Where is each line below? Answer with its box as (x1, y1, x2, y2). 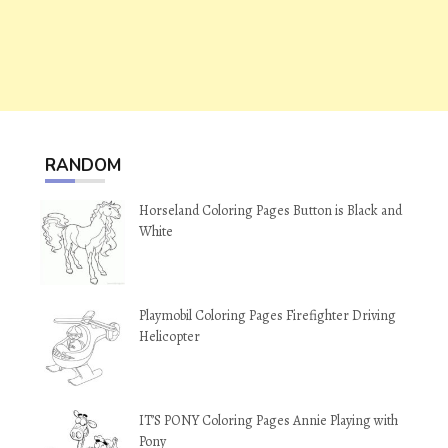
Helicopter (139, 327, 200, 346)
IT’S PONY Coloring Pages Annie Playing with (139, 411, 398, 430)
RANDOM (45, 154, 121, 177)
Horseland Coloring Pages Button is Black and (139, 201, 402, 220)
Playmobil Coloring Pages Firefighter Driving (139, 306, 396, 325)
